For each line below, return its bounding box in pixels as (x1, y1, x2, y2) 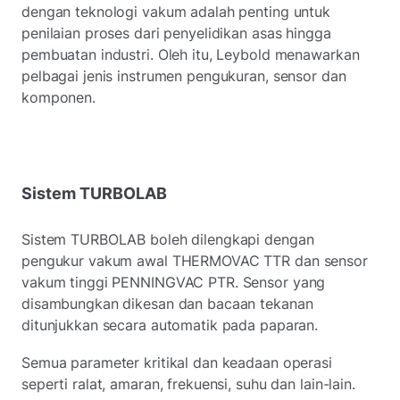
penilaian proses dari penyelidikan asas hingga (21, 23, 331, 42)
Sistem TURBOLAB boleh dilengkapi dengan (21, 229, 314, 248)
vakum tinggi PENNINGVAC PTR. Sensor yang (21, 272, 326, 291)
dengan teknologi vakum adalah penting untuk (21, 2, 330, 21)
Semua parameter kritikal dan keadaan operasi (21, 353, 332, 371)
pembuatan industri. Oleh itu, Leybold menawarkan (21, 45, 360, 63)
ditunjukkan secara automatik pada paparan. (21, 315, 319, 334)
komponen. (21, 87, 96, 106)
